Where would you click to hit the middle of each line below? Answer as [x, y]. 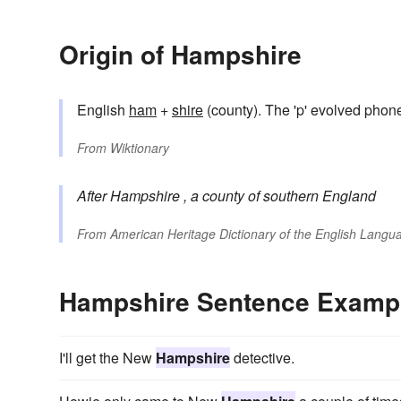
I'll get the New [107, 357]
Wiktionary [140, 147]
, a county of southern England [280, 195]
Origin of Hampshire [180, 54]
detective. [262, 357]
